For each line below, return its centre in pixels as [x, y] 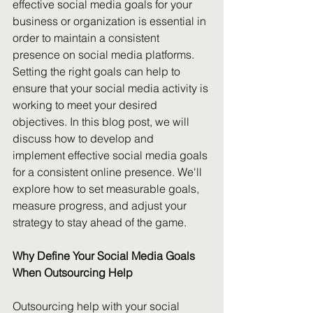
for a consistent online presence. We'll [109, 172]
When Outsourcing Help [73, 272]
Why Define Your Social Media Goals [105, 256]
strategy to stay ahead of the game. [100, 222]
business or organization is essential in [111, 21]
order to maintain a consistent [87, 38]
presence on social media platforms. [105, 54]
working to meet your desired [86, 105]
